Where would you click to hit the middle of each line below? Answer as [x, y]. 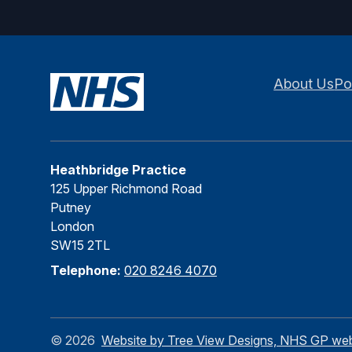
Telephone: [87, 270]
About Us [304, 84]
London [72, 226]
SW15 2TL [80, 245]
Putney [71, 207]
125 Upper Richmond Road [126, 189]
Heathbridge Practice [118, 170]
